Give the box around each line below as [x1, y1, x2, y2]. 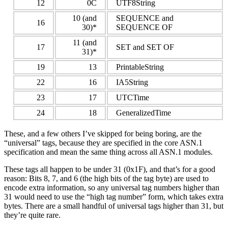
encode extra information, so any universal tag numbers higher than [4, 183, 219, 192]
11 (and [73, 38, 97, 47]
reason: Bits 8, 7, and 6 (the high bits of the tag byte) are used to [4, 174, 209, 183]
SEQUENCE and [116, 14, 174, 23]
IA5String [116, 78, 148, 87]
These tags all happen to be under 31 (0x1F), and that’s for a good [4, 165, 215, 174]
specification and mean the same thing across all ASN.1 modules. [4, 148, 213, 157]
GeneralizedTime [116, 108, 171, 118]
